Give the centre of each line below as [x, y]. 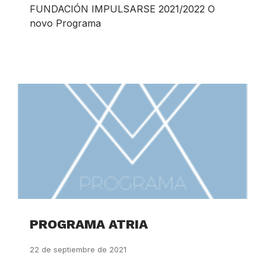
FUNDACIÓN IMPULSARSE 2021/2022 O [122, 9]
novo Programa [65, 23]
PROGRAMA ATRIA [89, 224]
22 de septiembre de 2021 [78, 250]
